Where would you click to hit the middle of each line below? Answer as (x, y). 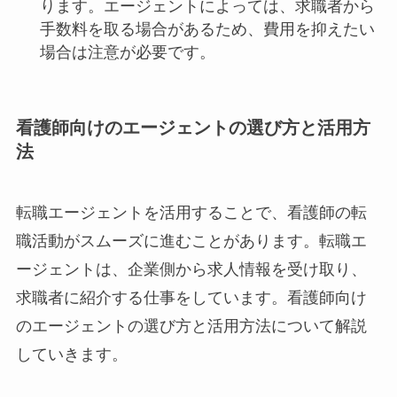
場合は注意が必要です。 (127, 52)
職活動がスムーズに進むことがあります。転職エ (191, 241)
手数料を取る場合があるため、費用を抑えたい (207, 29)
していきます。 (71, 355)
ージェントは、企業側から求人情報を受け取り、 (191, 270)
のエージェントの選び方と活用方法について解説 (191, 327)
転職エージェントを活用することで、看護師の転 (191, 213)
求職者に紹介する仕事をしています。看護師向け (191, 298)
